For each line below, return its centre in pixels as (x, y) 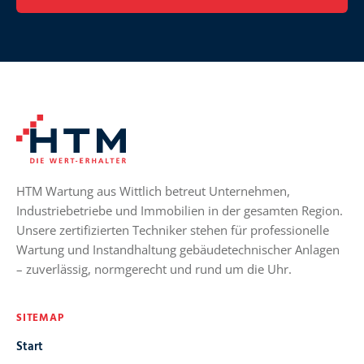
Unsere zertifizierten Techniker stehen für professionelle (173, 230)
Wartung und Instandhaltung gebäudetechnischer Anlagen (178, 249)
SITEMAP (40, 318)
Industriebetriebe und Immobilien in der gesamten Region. (180, 210)
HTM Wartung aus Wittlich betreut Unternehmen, (153, 191)
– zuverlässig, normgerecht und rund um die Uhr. (154, 269)
